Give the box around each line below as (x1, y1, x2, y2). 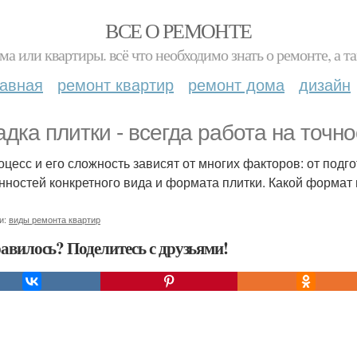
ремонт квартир (57, 73, 174, 96)
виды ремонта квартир (9, 213, 100, 226)
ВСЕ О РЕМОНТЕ (105, 17, 252, 44)
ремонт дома (188, 73, 284, 96)
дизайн (299, 73, 351, 96)
